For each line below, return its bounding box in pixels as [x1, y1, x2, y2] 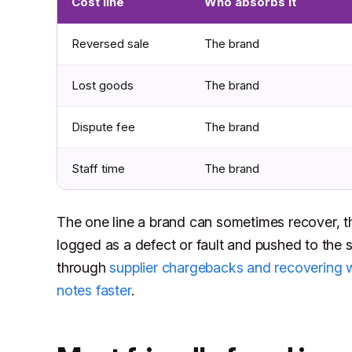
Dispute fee [71, 119, 135, 135]
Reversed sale [71, 36, 149, 52]
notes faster [57, 282, 131, 299]
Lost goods [71, 78, 134, 93]
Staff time [71, 161, 125, 177]
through [57, 259, 110, 277]
